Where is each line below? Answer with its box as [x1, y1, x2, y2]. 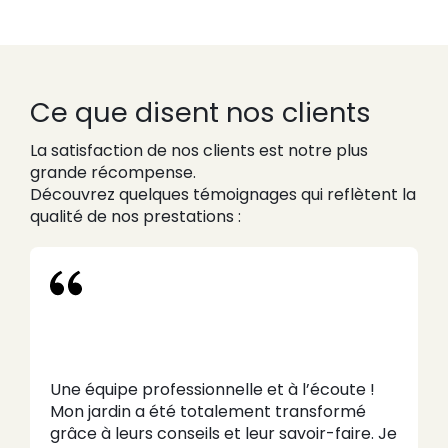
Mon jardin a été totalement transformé [49, 399, 366, 423]
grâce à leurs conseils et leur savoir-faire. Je [49, 421, 397, 445]
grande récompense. [30, 161, 197, 185]
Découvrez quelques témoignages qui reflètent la [30, 183, 417, 207]
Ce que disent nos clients [30, 94, 372, 132]
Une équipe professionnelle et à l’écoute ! [49, 377, 375, 401]
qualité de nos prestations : [30, 205, 242, 229]
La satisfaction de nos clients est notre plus [30, 139, 369, 163]
